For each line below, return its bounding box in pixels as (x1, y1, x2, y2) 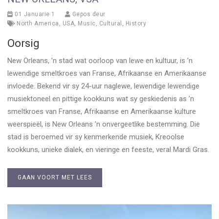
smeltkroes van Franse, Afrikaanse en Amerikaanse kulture (7, 107, 196, 116)
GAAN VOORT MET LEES (18, 174, 92, 181)
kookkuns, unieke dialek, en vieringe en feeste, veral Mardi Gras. (7, 145, 209, 154)
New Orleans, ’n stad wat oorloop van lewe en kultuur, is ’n (7, 56, 193, 65)
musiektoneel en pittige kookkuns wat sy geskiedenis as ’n (7, 94, 194, 103)
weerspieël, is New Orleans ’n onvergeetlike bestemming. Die (7, 119, 200, 129)
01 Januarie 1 (13, 10, 55, 18)
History (125, 20, 146, 27)
